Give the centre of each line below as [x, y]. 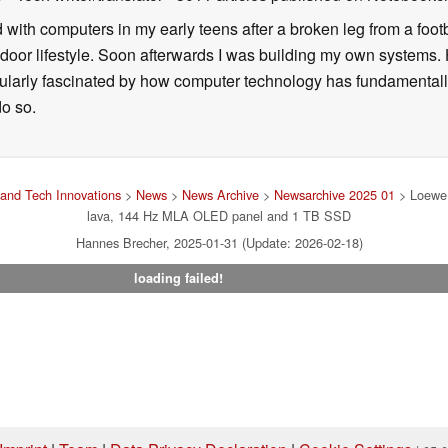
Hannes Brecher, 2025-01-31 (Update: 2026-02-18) [219, 242]
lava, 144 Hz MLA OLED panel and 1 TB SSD [219, 215]
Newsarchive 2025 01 [334, 194]
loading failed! [178, 277]
